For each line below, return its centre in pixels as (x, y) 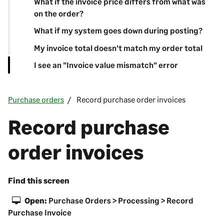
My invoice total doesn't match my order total (118, 47)
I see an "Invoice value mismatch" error (106, 65)
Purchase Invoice (40, 212)
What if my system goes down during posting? (118, 30)
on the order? (59, 13)
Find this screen (39, 180)
